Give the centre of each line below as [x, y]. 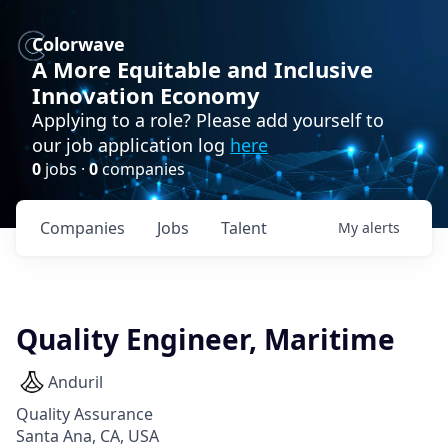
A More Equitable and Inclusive [202, 69]
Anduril [75, 382]
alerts [381, 227]
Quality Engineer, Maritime [205, 339]
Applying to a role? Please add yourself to [208, 120]
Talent [244, 228]
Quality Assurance [84, 414]
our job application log [131, 145]
